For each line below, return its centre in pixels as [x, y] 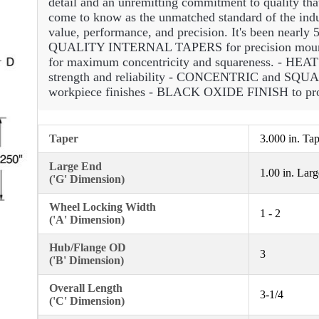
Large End [75, 166]
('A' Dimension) [87, 219]
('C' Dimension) [87, 300]
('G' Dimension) [87, 179]
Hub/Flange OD [88, 247]
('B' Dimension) [87, 260]
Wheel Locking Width [103, 206]
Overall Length [86, 288]
